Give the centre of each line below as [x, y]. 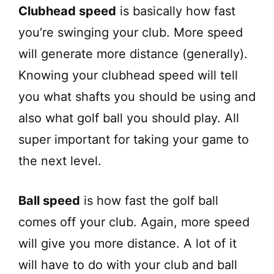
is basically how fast [176, 11]
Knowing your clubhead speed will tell [128, 75]
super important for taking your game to [134, 139]
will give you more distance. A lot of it [128, 243]
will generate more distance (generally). [133, 54]
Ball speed [49, 200]
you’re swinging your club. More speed [131, 32]
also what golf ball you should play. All [129, 118]
